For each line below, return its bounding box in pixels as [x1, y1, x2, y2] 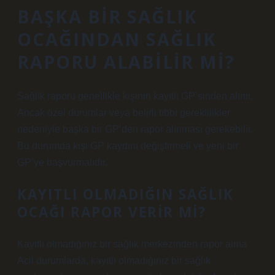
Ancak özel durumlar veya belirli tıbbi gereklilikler [17, 107, 230, 118]
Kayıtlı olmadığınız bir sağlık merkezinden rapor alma [17, 239, 247, 249]
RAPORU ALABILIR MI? [17, 50, 235, 74]
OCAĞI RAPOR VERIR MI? [17, 203, 206, 222]
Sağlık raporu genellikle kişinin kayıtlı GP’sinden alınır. [17, 91, 253, 101]
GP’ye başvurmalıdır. [17, 157, 107, 168]
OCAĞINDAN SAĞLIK [17, 27, 217, 51]
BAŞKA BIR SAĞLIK [17, 4, 198, 28]
